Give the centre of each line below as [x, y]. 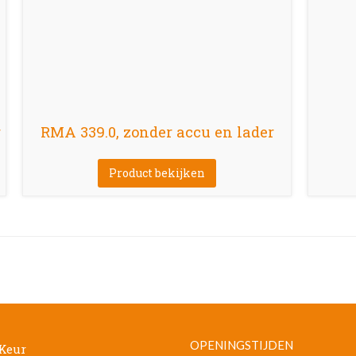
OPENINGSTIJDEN [242, 344]
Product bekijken [157, 172]
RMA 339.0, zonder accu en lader [157, 132]
